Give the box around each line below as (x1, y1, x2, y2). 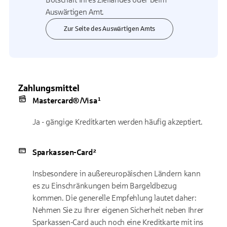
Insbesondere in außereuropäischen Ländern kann (32, 169, 201, 178)
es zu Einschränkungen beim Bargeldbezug (32, 181, 177, 190)
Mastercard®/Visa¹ (32, 96, 102, 105)
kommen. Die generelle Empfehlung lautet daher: (32, 194, 197, 202)
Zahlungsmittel (18, 83, 80, 93)
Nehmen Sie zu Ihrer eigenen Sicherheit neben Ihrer (32, 206, 204, 214)
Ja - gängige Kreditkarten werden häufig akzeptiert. (32, 118, 203, 126)
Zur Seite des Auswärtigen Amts (64, 25, 156, 32)
